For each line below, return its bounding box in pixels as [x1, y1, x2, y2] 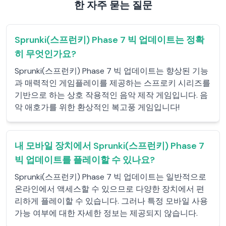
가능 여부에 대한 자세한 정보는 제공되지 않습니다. [15, 208, 198, 218]
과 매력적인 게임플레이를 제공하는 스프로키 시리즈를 [15, 78, 210, 88]
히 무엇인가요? [15, 48, 76, 60]
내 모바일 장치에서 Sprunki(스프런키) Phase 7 [15, 140, 204, 152]
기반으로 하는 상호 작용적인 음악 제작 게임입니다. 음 [15, 90, 208, 100]
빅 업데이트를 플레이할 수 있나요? [15, 154, 155, 166]
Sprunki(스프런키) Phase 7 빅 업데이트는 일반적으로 [15, 172, 206, 182]
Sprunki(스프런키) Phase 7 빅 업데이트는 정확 [15, 34, 204, 46]
